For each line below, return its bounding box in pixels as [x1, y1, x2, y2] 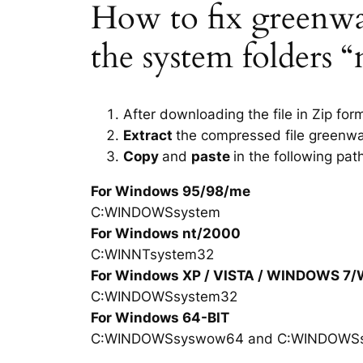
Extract [123, 126, 176, 143]
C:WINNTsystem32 [91, 246, 214, 263]
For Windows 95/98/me [91, 182, 250, 199]
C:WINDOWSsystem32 [91, 288, 237, 305]
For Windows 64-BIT [91, 309, 229, 326]
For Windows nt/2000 [91, 224, 241, 241]
